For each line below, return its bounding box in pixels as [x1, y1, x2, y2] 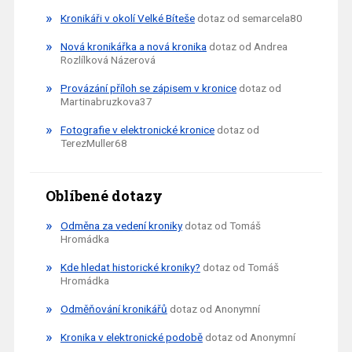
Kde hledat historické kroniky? [60, 261, 200, 274]
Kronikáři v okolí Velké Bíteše [60, 12, 195, 25]
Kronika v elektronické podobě [60, 331, 203, 344]
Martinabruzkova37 [60, 95, 152, 108]
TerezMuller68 [60, 137, 127, 150]
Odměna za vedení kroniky [60, 219, 182, 233]
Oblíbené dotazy [45, 186, 163, 206]
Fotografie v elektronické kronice [60, 123, 214, 137]
